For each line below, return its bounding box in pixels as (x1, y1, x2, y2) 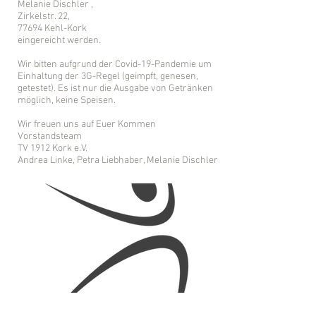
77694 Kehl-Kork (18, 23, 87, 35)
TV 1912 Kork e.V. (18, 142, 87, 154)
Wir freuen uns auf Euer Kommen (18, 119, 156, 130)
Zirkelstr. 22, (18, 11, 70, 23)
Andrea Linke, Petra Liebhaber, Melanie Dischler (18, 154, 218, 166)
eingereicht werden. (18, 35, 101, 47)
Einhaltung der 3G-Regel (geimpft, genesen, (18, 71, 198, 83)
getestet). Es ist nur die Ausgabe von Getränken (18, 83, 213, 95)
